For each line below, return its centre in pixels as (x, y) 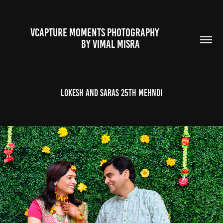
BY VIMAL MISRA (111, 44)
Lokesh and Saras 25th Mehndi (111, 93)
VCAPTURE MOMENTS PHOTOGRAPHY (95, 33)
